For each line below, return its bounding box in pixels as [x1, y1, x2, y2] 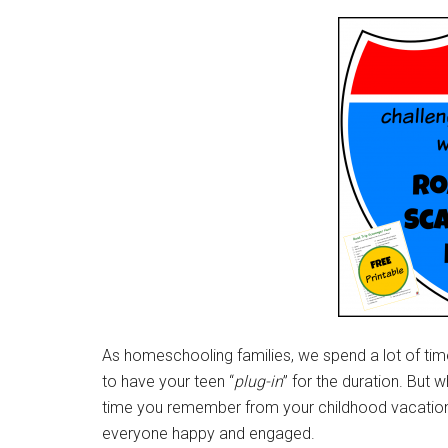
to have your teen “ [102, 372, 234, 391]
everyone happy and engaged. [102, 424, 315, 443]
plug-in [234, 372, 283, 391]
